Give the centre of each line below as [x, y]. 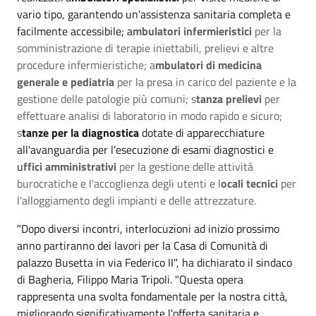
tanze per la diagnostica [80, 132]
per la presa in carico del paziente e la [205, 81]
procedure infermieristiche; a [86, 65]
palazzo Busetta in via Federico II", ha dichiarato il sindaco [154, 262]
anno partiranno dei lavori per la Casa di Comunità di [142, 245]
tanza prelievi [229, 98]
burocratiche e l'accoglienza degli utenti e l [119, 183]
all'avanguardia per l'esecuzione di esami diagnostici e [145, 149]
